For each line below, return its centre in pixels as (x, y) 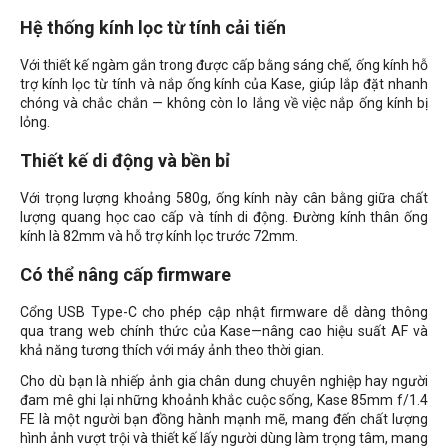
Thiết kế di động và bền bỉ (125, 161)
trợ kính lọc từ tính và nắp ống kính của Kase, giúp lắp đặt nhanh (224, 84)
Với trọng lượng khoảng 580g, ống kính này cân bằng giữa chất (224, 198)
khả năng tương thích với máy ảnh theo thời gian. (172, 350)
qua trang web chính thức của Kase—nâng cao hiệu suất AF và (224, 331)
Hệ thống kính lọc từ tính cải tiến (153, 28)
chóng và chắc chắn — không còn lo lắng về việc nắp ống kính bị (224, 103)
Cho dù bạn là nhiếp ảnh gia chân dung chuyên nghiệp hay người (224, 381)
